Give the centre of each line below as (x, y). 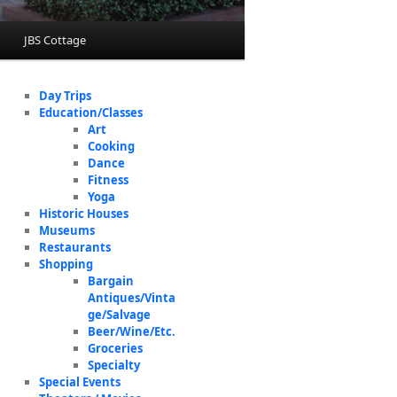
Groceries (115, 348)
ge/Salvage (119, 315)
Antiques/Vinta (131, 298)
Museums (67, 230)
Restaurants (75, 247)
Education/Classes (91, 113)
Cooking (111, 146)
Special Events (80, 382)
